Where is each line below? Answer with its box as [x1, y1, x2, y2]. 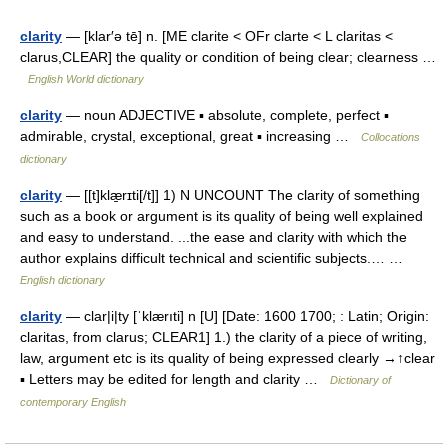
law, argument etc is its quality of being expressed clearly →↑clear [20, 350, 435, 366]
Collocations [361, 131, 420, 143]
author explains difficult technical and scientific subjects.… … [20, 250, 411, 266]
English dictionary [20, 274, 105, 286]
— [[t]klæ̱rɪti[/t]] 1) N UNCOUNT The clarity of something [62, 187, 420, 203]
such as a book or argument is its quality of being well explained [20, 208, 423, 224]
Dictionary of [330, 374, 391, 386]
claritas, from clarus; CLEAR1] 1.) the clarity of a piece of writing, [20, 329, 427, 345]
